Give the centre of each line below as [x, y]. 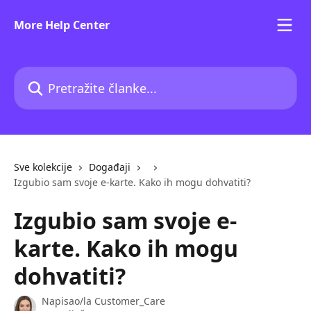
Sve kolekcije [43, 167]
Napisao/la [68, 301]
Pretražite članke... [62, 74]
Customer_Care [130, 301]
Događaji [110, 167]
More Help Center [62, 25]
